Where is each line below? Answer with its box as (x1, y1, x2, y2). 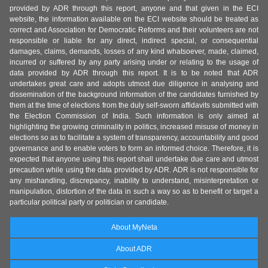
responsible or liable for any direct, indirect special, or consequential (10, 36, 258, 45)
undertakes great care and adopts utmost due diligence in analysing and (10, 80, 258, 89)
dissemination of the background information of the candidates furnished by (10, 90, 258, 99)
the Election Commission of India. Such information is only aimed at (10, 112, 258, 121)
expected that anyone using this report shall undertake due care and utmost (10, 155, 258, 164)
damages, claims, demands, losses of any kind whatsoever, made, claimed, (10, 47, 258, 56)
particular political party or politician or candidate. (10, 198, 169, 207)
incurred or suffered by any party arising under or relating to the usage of (10, 58, 258, 67)
